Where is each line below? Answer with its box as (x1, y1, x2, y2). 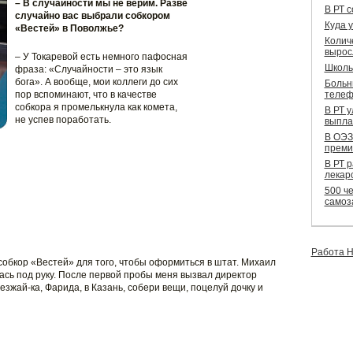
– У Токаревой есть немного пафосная (14, 51, 188, 62)
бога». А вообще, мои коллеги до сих (14, 76, 178, 87)
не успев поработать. (14, 114, 111, 125)
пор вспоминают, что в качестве (14, 89, 157, 100)
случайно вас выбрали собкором (14, 10, 170, 21)
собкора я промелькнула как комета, (14, 102, 177, 113)
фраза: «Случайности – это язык (14, 64, 162, 75)
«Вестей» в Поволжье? (14, 23, 124, 34)
